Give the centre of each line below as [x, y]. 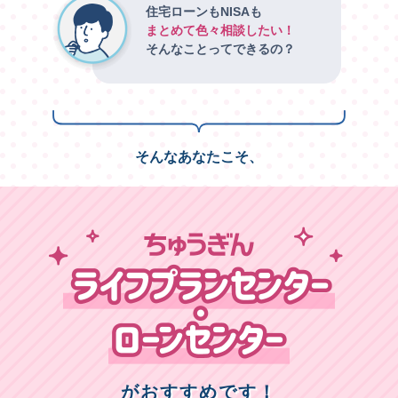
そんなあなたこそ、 [199, 157]
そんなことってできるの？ [220, 48]
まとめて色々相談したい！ [220, 30]
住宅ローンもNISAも [204, 11]
